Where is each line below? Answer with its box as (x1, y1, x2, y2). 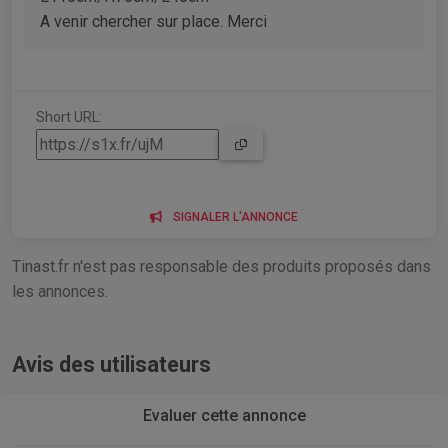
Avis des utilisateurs (12, 352, 211, 378)
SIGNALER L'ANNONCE (173, 210, 298, 225)
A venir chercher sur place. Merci (40, 12, 267, 32)
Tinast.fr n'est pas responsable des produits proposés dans (12, 257, 431, 277)
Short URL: (36, 109, 102, 126)
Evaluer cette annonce (142, 406, 306, 426)
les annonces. (12, 282, 108, 302)
